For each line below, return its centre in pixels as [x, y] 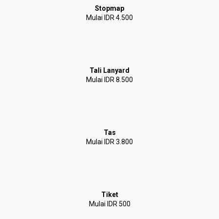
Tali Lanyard [109, 70]
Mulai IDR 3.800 [109, 142]
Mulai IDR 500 [109, 204]
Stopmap [109, 8]
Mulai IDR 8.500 [109, 80]
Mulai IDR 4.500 [109, 18]
